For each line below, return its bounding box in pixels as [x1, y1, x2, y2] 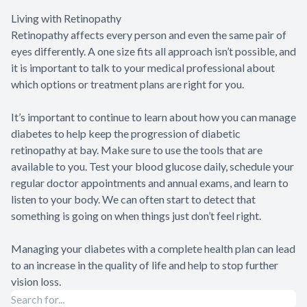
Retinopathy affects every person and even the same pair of [11, 28, 286, 42]
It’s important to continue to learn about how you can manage [11, 110, 296, 124]
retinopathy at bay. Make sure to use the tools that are [11, 143, 262, 157]
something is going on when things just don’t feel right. [11, 209, 261, 223]
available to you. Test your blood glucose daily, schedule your [11, 160, 294, 173]
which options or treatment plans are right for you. [11, 77, 244, 91]
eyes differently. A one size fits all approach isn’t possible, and [11, 45, 296, 58]
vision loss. [11, 275, 61, 288]
